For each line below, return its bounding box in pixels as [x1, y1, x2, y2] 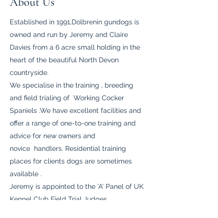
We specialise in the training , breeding [10, 81, 133, 89]
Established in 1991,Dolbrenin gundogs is [10, 18, 139, 26]
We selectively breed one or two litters [10, 208, 133, 216]
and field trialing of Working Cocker [10, 94, 124, 102]
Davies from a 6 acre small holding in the [10, 43, 140, 51]
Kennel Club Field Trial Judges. [10, 195, 109, 203]
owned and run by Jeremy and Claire [10, 31, 128, 38]
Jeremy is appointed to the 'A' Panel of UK [10, 182, 144, 190]
